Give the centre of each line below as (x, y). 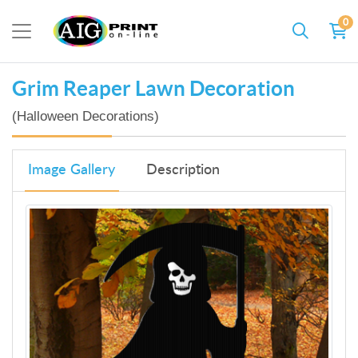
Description (183, 171)
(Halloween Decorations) (86, 116)
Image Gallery (72, 171)
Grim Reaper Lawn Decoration (153, 88)
